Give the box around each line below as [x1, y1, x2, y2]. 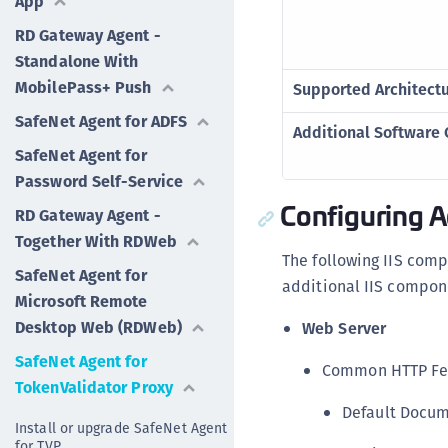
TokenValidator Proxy [15, 376, 173, 399]
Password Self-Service [15, 170, 184, 193]
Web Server [302, 317, 386, 340]
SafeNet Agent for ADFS [15, 110, 188, 133]
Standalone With [15, 50, 139, 73]
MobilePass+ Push [15, 76, 152, 99]
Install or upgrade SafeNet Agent [15, 418, 228, 438]
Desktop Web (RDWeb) [15, 316, 182, 339]
